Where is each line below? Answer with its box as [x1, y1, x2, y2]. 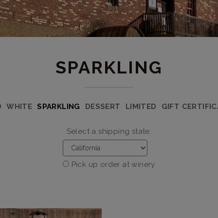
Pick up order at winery [71, 160, 155, 169]
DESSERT [85, 102, 121, 111]
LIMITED [125, 102, 157, 111]
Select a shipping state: [66, 127, 152, 136]
